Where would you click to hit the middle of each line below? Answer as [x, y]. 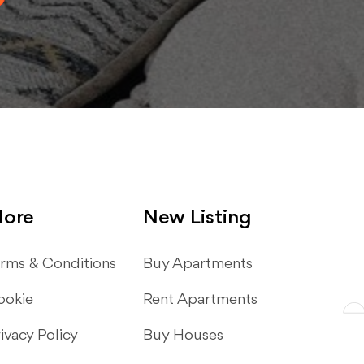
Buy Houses [183, 336]
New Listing [197, 218]
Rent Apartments [200, 300]
